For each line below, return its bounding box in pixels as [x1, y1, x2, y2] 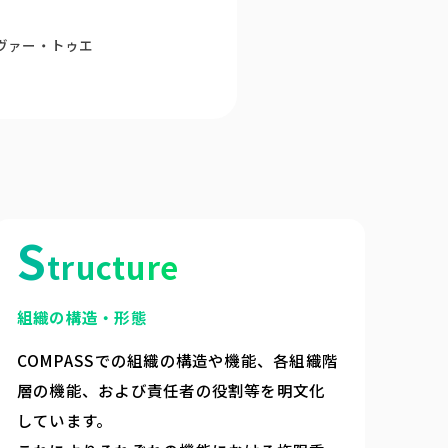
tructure [47, 243, 180, 289]
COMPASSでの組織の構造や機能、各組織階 [16, 348, 339, 371]
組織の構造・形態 [16, 306, 147, 329]
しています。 [16, 408, 113, 431]
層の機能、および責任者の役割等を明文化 [16, 378, 326, 401]
